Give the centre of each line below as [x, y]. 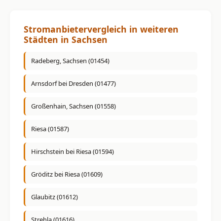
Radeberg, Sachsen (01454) [70, 61]
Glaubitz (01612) [55, 197]
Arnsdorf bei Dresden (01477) [74, 84]
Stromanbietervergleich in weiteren [101, 29]
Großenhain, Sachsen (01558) [74, 106]
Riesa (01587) [50, 129]
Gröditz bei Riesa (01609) [67, 174]
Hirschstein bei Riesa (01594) [73, 152]
